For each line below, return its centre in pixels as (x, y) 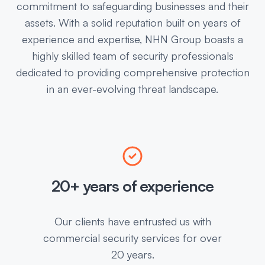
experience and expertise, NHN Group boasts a (132, 39)
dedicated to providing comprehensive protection (132, 72)
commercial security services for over (132, 238)
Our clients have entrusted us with (132, 222)
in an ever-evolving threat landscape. (132, 89)
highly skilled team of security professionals (132, 56)
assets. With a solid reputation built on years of (132, 23)
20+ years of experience (132, 186)
